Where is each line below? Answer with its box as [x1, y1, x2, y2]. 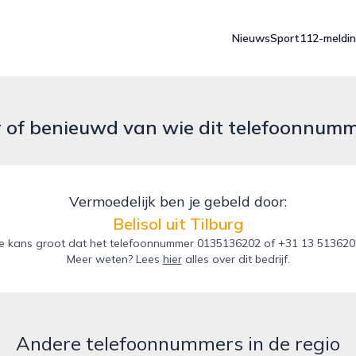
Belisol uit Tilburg [113, 214, 243, 234]
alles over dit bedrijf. [181, 252, 290, 266]
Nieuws [232, 31, 270, 45]
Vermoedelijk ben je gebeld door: [69, 192, 287, 211]
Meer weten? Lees [66, 252, 163, 266]
